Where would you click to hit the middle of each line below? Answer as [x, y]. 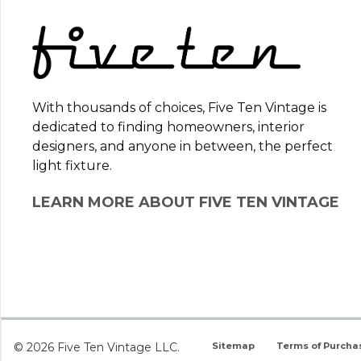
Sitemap [233, 346]
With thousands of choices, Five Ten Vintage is [179, 108]
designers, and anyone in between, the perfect [183, 147]
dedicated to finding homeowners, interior [168, 127]
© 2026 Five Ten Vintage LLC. [97, 347]
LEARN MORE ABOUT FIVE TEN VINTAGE [186, 203]
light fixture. [72, 166]
